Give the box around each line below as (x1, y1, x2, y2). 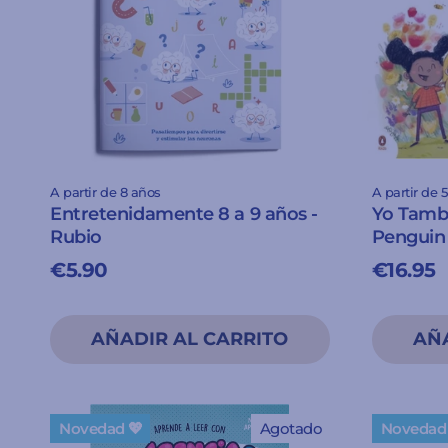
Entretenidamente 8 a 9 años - (50, 202, 318, 225)
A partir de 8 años (50, 184, 161, 200)
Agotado (259, 418, 323, 438)
